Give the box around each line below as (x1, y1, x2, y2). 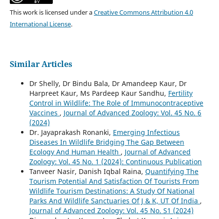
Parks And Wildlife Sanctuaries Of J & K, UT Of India (29, 196, 200, 205)
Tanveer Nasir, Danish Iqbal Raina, (29, 166, 145, 176)
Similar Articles (9, 58, 72, 69)
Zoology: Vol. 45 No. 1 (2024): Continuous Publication (29, 156, 202, 166)
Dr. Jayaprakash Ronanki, (29, 127, 113, 137)
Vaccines (29, 108, 60, 117)
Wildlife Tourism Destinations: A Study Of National (29, 186, 195, 196)
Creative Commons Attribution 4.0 (93, 7, 193, 17)
